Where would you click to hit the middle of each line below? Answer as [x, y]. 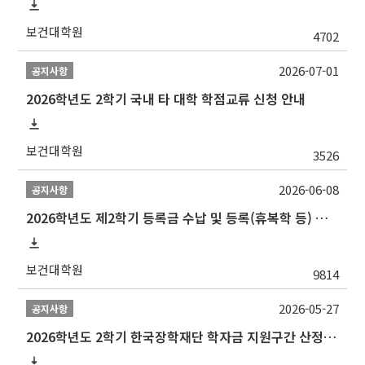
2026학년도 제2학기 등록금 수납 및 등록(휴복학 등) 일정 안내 [322, 217]
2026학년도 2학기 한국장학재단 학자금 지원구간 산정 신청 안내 [330, 336]
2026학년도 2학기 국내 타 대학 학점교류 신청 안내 [166, 98]
